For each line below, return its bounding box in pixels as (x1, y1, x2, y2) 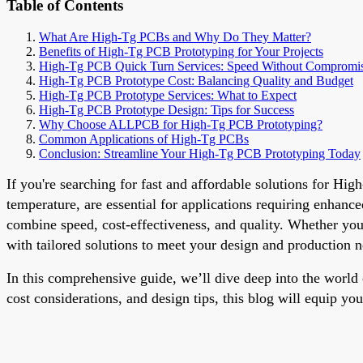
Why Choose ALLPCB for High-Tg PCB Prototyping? (39, 117, 322, 131)
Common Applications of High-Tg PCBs (39, 131, 249, 146)
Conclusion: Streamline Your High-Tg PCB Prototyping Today (39, 146, 361, 160)
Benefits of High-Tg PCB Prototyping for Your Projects (39, 44, 323, 58)
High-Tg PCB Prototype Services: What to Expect (39, 88, 297, 102)
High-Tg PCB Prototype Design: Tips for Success (39, 102, 294, 117)
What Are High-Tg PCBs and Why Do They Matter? (39, 29, 311, 44)
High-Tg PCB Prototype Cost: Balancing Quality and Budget (39, 73, 353, 88)
